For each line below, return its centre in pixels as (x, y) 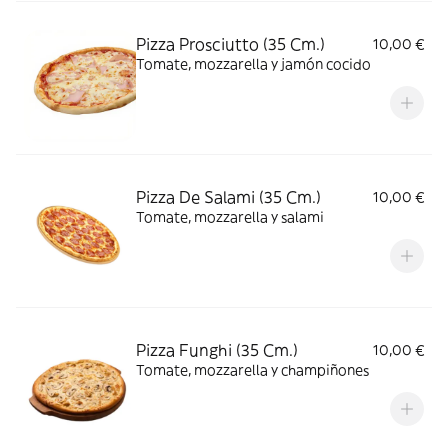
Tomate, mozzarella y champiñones (252, 370)
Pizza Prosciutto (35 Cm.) (230, 44)
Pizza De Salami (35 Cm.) (228, 197)
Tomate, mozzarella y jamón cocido (253, 64)
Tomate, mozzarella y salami (230, 217)
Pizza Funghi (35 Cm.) (217, 350)
